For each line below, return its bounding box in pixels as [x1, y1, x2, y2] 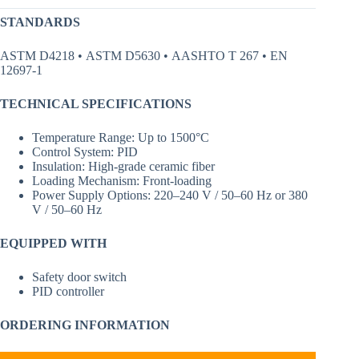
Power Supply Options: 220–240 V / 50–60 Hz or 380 [32, 188, 308, 203]
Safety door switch [32, 270, 127, 284]
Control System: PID [32, 145, 138, 159]
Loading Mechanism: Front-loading [32, 174, 212, 188]
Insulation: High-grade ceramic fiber [32, 159, 215, 174]
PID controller [32, 284, 104, 299]
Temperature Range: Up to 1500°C [32, 131, 209, 145]
